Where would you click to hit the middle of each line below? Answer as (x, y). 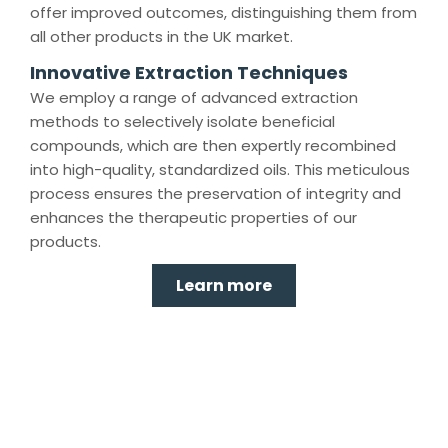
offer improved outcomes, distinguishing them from (223, 13)
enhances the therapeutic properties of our (193, 218)
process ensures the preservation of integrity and (215, 194)
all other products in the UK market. (161, 37)
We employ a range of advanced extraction (194, 98)
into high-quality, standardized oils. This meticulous (220, 170)
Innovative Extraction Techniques (189, 73)
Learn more (224, 286)
